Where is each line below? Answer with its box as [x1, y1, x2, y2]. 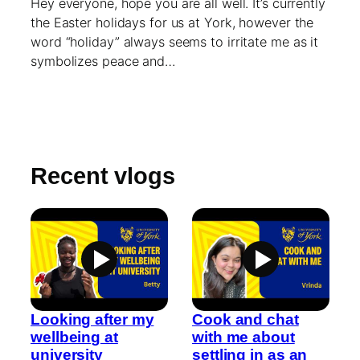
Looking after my [31, 310, 154, 328]
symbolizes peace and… [31, 52, 175, 69]
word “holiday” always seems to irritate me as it [31, 33, 319, 50]
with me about [192, 328, 295, 346]
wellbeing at [31, 328, 118, 346]
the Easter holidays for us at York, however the [31, 14, 314, 31]
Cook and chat [192, 310, 299, 328]
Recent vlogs [31, 162, 175, 189]
